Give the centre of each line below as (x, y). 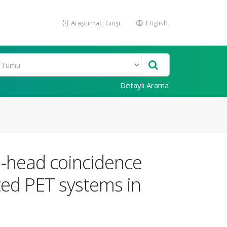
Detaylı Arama (144, 85)
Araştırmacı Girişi (95, 23)
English (156, 23)
